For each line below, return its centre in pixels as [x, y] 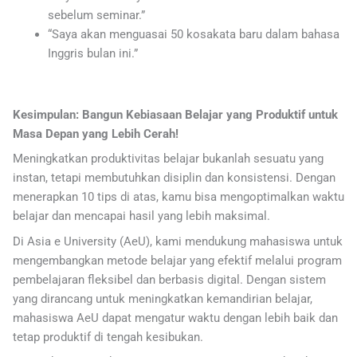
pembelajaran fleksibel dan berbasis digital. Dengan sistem [169, 279]
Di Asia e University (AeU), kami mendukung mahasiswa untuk [178, 241]
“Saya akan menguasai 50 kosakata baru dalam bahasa [193, 34]
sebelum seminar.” [96, 15]
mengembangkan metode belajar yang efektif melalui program [177, 260]
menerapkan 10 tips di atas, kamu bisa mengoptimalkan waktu [178, 197]
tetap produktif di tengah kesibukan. [108, 337]
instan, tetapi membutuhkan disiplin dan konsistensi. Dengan [174, 178]
